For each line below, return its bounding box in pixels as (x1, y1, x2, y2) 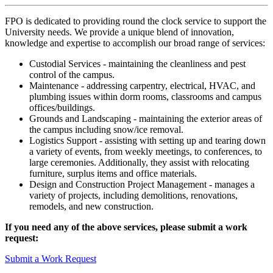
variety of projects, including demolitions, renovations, (29, 190, 238, 201)
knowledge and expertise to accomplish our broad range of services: (5, 38, 265, 49)
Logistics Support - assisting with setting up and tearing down (29, 135, 266, 146)
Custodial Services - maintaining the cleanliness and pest (29, 58, 246, 69)
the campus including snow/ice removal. (29, 124, 183, 135)
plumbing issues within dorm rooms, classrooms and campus (29, 91, 261, 102)
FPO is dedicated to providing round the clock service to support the (5, 16, 266, 27)
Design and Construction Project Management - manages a (29, 179, 255, 190)
